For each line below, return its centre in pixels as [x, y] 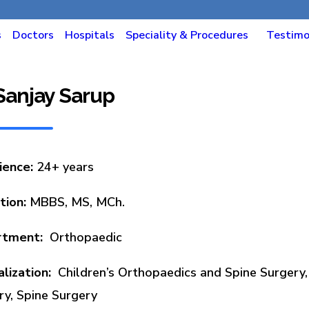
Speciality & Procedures [187, 36]
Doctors [33, 36]
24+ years [65, 167]
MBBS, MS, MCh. [77, 202]
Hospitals [90, 36]
